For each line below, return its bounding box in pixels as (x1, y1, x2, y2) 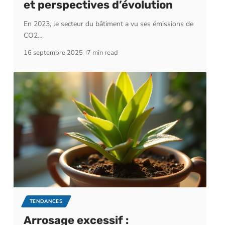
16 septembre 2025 (23, 48, 83, 57)
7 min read (87, 48, 119, 57)
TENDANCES (29, 197, 63, 205)
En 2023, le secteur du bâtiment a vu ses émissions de (23, 19, 193, 29)
